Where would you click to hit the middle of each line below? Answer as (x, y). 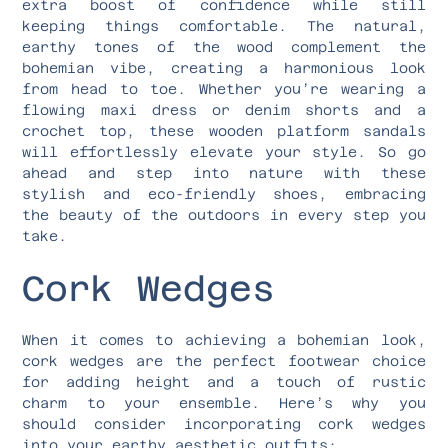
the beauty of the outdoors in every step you (224, 214)
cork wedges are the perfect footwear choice (224, 360)
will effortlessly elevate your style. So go (224, 151)
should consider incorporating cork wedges (224, 423)
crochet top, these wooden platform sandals (224, 130)
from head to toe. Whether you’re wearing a (224, 88)
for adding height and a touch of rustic (224, 381)
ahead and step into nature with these (224, 172)
